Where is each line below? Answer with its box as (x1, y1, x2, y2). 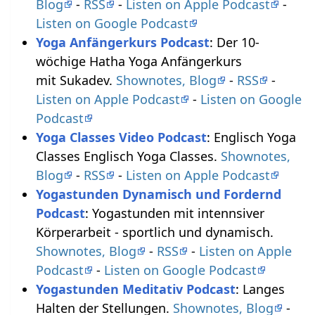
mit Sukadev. (35, 72, 116, 89)
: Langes (235, 281, 285, 298)
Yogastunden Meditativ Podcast (35, 281, 236, 298)
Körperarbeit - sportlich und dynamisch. (35, 224, 274, 241)
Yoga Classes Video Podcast (35, 129, 207, 146)
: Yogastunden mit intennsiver (84, 205, 264, 222)
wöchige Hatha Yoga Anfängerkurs (35, 53, 242, 70)
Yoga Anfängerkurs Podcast (35, 34, 210, 51)
